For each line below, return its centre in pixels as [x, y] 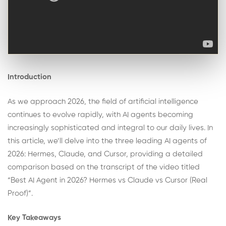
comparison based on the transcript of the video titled [104, 167]
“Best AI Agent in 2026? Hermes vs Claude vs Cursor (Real [107, 180]
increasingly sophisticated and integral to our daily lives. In [110, 128]
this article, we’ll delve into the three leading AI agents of [107, 141]
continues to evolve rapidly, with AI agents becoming [100, 115]
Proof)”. [20, 193]
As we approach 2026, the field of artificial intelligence [103, 101]
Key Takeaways [34, 218]
